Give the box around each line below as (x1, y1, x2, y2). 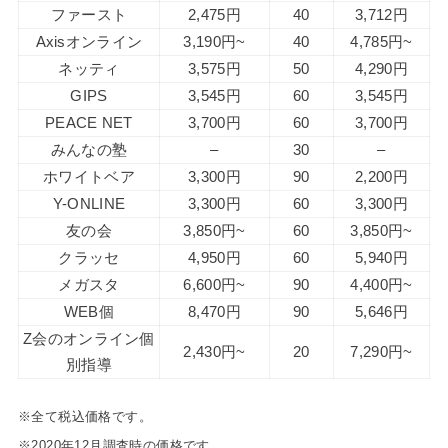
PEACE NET (45, 114, 133, 131)
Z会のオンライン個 (23, 330, 155, 347)
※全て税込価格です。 (17, 409, 153, 425)
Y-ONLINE (52, 195, 126, 212)
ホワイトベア (43, 168, 135, 185)
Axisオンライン (35, 33, 143, 50)
